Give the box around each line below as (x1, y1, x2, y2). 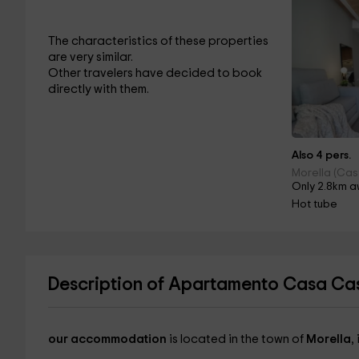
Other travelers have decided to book (47, 67, 262, 79)
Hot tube (292, 199, 338, 210)
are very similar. (47, 51, 133, 63)
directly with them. (47, 83, 149, 95)
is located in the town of (168, 333, 306, 345)
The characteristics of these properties (47, 35, 268, 47)
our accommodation (47, 333, 169, 345)
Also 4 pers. (292, 150, 352, 161)
